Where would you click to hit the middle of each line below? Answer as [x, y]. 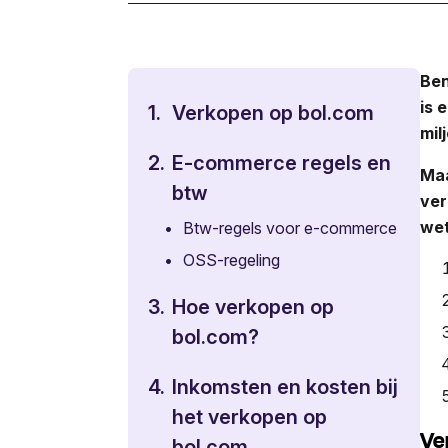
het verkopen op [249, 416]
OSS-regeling [232, 259]
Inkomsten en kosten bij [285, 386]
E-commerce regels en [281, 162]
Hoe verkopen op [253, 306]
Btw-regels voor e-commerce [290, 227]
